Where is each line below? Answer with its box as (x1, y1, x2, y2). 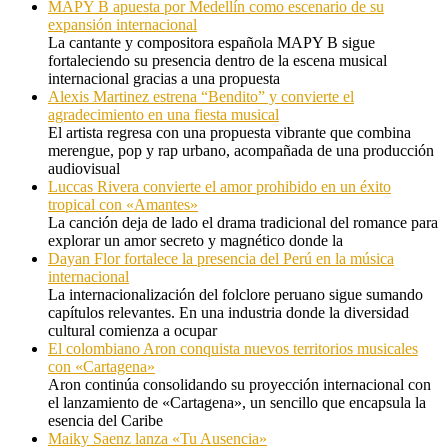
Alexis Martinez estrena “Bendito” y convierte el (48, 87, 354, 105)
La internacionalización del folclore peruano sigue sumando (48, 285, 423, 303)
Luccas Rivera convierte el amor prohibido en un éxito (48, 177, 391, 195)
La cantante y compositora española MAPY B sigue (48, 33, 375, 51)
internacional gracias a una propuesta (48, 69, 280, 87)
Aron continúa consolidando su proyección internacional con (48, 375, 431, 393)
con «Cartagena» (48, 357, 155, 375)
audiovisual (48, 159, 120, 177)
